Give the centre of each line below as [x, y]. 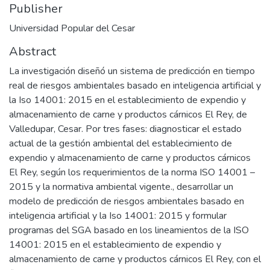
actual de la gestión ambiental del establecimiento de [121, 143]
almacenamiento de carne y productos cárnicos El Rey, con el [135, 259]
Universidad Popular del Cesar [72, 28]
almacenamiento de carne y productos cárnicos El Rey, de [128, 114]
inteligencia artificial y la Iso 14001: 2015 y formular [118, 215]
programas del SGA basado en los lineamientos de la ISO [129, 230]
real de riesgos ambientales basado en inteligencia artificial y [135, 85]
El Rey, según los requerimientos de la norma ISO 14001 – [132, 172]
